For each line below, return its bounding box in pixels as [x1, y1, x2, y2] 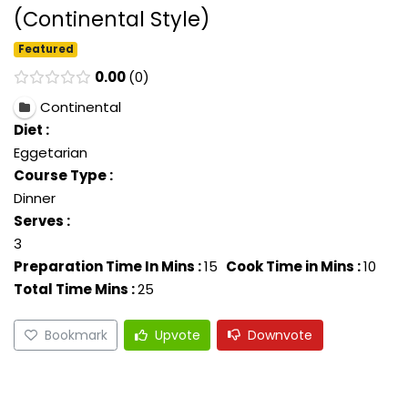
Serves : [14, 211, 70, 231]
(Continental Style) [14, 5, 210, 35]
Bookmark [44, 325, 107, 344]
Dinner [14, 189, 56, 209]
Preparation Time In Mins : [14, 257, 201, 277]
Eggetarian [14, 143, 87, 163]
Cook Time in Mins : [226, 257, 361, 277]
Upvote [154, 325, 200, 344]
